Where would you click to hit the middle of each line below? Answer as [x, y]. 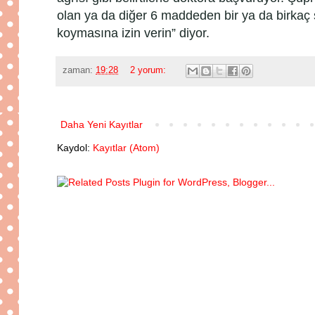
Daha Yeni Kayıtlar [102, 125]
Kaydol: [75, 148]
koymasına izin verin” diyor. [133, 33]
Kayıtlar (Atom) [126, 148]
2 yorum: [149, 71]
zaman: [79, 71]
